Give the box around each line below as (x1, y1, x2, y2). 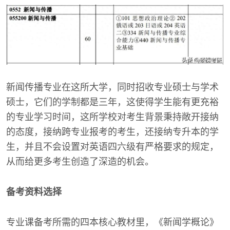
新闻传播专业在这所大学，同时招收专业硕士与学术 (6, 82, 219, 93)
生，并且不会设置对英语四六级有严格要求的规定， (6, 142, 219, 152)
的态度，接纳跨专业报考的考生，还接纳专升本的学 (6, 127, 219, 138)
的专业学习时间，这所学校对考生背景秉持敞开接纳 (6, 112, 219, 123)
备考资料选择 (6, 187, 62, 198)
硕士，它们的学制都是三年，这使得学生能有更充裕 (6, 97, 219, 108)
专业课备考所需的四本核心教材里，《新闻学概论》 (6, 217, 219, 228)
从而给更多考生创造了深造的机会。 (6, 157, 154, 167)
